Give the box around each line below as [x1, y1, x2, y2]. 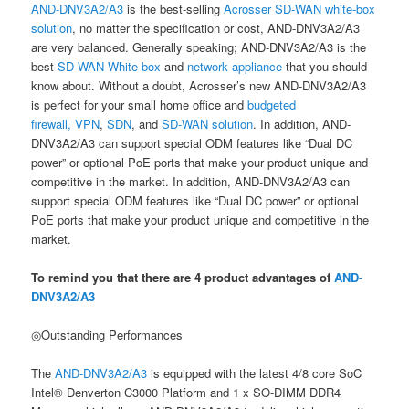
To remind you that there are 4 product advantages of [31, 267, 335, 286]
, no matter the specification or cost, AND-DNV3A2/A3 [72, 18, 361, 37]
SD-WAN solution [162, 114, 254, 132]
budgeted [247, 95, 297, 113]
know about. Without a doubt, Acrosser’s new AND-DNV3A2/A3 [31, 76, 367, 94]
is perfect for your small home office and [31, 95, 248, 113]
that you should [282, 57, 368, 75]
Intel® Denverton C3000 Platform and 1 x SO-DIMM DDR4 [31, 383, 341, 402]
